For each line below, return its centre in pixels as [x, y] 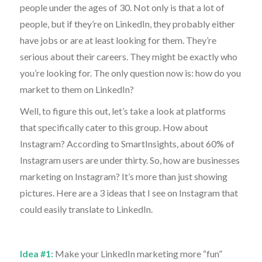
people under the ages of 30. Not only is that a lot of [122, 7]
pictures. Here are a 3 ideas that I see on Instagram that [129, 193]
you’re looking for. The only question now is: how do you [130, 73]
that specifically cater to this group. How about [114, 127]
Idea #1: [36, 253]
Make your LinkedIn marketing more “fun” [137, 253]
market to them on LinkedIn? [77, 89]
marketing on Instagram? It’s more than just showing [123, 177]
